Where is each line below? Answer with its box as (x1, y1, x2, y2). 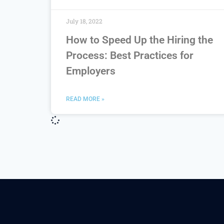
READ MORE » (66, 95, 104, 102)
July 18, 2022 (66, 16, 102, 25)
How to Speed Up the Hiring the (66, 33, 213, 46)
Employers (66, 64, 115, 77)
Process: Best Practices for (66, 49, 193, 61)
